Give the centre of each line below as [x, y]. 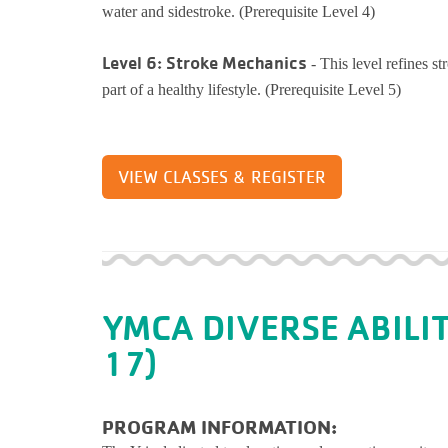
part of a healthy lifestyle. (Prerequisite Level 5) [251, 89]
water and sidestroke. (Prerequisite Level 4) [238, 11]
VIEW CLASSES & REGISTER [222, 177]
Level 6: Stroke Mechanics [204, 62]
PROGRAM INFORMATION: [219, 426]
